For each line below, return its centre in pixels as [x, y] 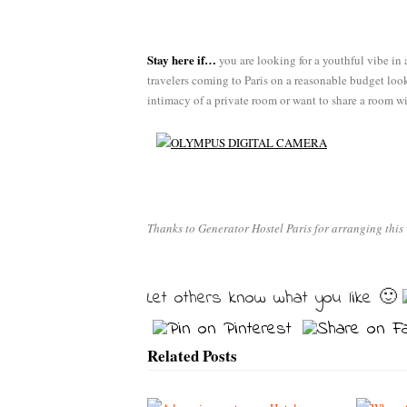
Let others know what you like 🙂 [272, 298]
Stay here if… [182, 60]
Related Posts [192, 356]
